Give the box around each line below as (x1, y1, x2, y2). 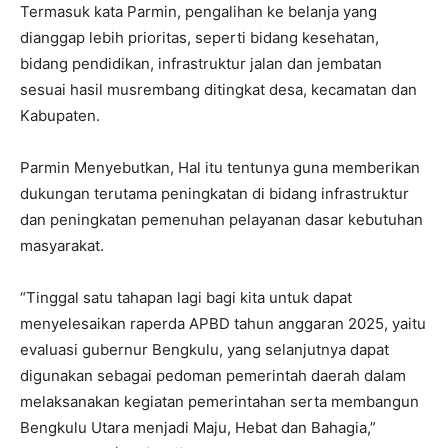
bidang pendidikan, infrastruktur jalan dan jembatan (20, 53, 382, 73)
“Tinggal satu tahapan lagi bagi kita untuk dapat (20, 287, 352, 307)
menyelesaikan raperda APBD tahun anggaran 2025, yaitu (20, 313, 426, 333)
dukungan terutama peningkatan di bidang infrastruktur (20, 183, 409, 203)
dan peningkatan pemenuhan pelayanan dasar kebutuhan (20, 209, 423, 229)
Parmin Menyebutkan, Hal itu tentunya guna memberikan (20, 157, 420, 177)
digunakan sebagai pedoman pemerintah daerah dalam (20, 365, 406, 385)
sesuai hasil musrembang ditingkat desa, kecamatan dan (20, 79, 417, 99)
